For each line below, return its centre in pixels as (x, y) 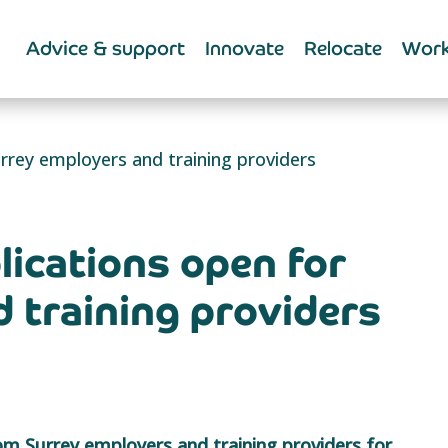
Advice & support (105, 48)
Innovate (244, 48)
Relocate (343, 48)
